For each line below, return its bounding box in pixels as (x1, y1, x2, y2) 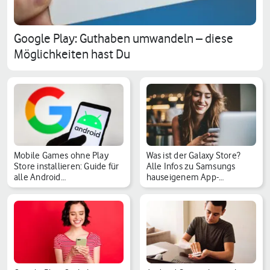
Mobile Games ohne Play (14, 150, 108, 162)
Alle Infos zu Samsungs (146, 161, 236, 172)
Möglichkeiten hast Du (14, 46, 130, 61)
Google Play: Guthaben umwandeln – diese (14, 31, 233, 46)
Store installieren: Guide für (14, 161, 119, 172)
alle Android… (14, 172, 66, 183)
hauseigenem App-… (146, 172, 224, 183)
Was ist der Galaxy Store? (146, 150, 241, 162)
